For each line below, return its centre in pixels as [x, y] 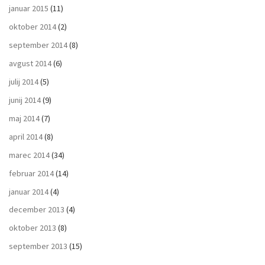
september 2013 [38, 246]
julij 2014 [24, 82]
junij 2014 [25, 100]
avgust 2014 [30, 64]
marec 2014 [29, 155]
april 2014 [26, 136]
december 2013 [37, 210]
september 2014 [38, 45]
